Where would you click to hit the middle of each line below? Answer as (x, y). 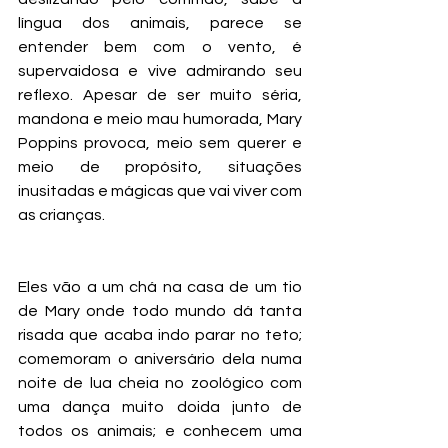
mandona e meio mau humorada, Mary (160, 119)
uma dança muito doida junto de (160, 407)
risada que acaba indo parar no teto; (160, 335)
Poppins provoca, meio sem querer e (160, 143)
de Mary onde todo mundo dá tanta (160, 311)
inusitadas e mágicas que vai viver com (160, 191)
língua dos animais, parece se (160, 23)
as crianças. (61, 215)
